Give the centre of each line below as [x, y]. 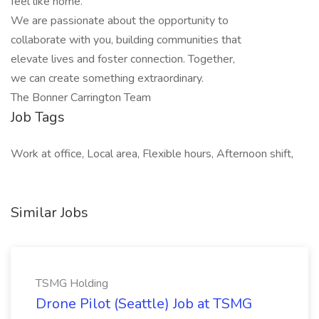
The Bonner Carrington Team [81, 98]
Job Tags [38, 117]
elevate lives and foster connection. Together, [123, 59]
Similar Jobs [49, 213]
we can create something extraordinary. [107, 78]
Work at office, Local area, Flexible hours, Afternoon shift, [152, 154]
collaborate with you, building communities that [126, 40]
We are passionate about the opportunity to [120, 21]
